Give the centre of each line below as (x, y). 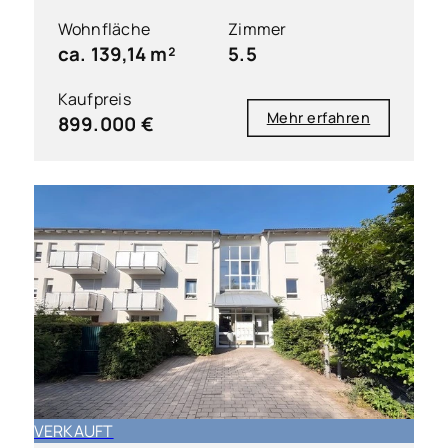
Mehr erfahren (318, 117)
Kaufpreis (94, 99)
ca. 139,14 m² (116, 54)
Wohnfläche (104, 29)
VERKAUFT (73, 431)
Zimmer (257, 29)
